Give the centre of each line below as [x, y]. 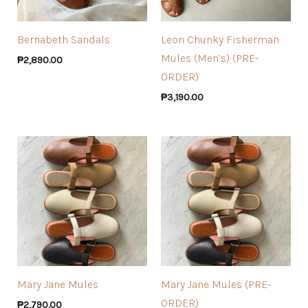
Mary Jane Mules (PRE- [216, 284]
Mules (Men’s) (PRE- [210, 58]
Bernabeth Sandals [63, 39]
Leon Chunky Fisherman [220, 39]
